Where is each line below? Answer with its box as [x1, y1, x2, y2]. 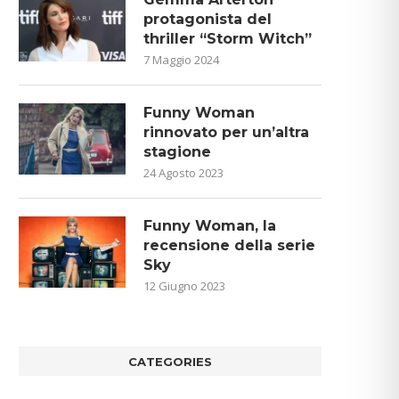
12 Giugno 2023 [143, 277, 225, 294]
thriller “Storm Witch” [143, 29, 312, 47]
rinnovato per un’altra [143, 123, 309, 141]
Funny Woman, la [143, 216, 276, 234]
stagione [143, 142, 211, 160]
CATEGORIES [128, 354, 212, 369]
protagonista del [143, 10, 272, 28]
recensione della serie [143, 236, 315, 254]
